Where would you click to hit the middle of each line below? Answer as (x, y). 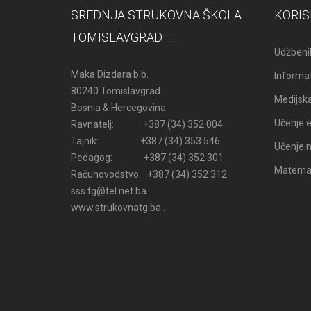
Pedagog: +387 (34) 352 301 (147, 157)
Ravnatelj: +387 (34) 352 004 (147, 124)
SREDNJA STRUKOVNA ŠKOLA (156, 15)
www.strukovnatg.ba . (118, 207)
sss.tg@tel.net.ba (109, 191)
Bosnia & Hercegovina (118, 107)
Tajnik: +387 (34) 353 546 (145, 141)
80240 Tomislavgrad (116, 91)
